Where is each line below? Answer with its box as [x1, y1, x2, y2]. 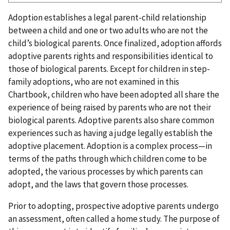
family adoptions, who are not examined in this [8, 76, 179, 88]
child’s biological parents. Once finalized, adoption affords [8, 37, 222, 49]
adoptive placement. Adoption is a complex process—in [8, 140, 212, 152]
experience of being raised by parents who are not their [8, 102, 211, 113]
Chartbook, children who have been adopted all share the [8, 89, 219, 101]
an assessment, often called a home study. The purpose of [8, 213, 220, 225]
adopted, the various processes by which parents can [8, 166, 203, 178]
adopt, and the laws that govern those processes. [8, 179, 188, 190]
